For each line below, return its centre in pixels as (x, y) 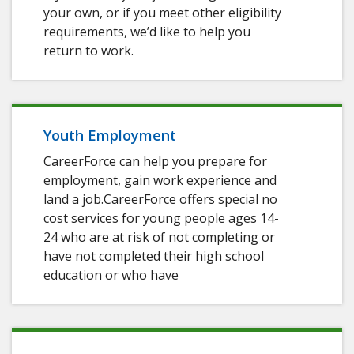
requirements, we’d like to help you (147, 32)
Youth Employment (110, 136)
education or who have (111, 275)
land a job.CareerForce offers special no (160, 200)
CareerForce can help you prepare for (155, 162)
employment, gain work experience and (160, 181)
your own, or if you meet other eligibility (162, 13)
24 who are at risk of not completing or (159, 237)
